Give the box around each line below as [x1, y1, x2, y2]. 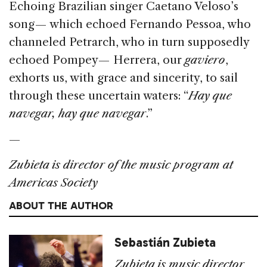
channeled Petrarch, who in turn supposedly [9, 35, 249, 49]
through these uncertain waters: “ [9, 88, 188, 103]
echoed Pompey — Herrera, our [9, 52, 185, 67]
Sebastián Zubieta [114, 234, 216, 250]
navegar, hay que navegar [9, 106, 146, 120]
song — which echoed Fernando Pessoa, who [9, 17, 251, 31]
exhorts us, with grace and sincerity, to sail [9, 70, 238, 85]
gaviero [185, 52, 225, 67]
